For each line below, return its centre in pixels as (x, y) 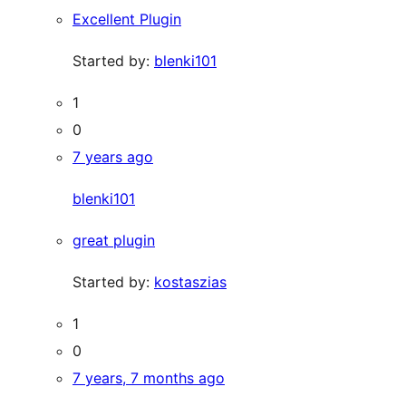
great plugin (114, 240)
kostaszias (190, 281)
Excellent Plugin (127, 19)
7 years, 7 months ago (149, 377)
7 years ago (113, 156)
